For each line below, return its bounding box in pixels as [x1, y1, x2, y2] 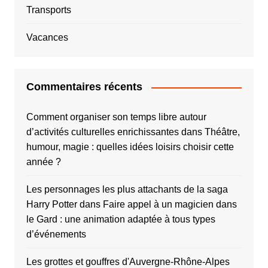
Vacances [26, 32, 68, 43]
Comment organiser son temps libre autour [26, 112, 206, 123]
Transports [26, 5, 71, 16]
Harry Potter [26, 199, 77, 210]
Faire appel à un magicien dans [102, 199, 237, 210]
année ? [26, 157, 61, 167]
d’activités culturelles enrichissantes [26, 127, 179, 138]
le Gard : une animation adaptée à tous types [26, 214, 215, 225]
